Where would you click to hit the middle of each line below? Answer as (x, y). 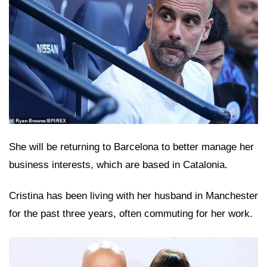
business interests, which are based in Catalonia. (118, 164)
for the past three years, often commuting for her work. (131, 213)
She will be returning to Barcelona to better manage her (131, 147)
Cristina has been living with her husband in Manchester (133, 195)
